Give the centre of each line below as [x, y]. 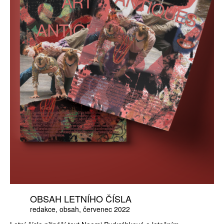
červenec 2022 [106, 209]
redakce [43, 209]
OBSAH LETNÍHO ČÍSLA [81, 198]
